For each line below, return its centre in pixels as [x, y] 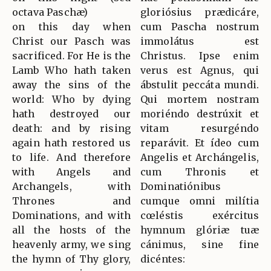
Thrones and [71, 201]
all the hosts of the [71, 230]
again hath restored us [71, 143]
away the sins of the [71, 85]
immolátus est [200, 41]
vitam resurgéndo [200, 129]
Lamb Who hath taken [71, 70]
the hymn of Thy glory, [71, 259]
